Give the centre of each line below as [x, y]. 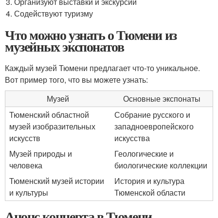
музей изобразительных [52, 126]
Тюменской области [150, 192]
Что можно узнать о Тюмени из [91, 35]
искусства [132, 138]
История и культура [149, 181]
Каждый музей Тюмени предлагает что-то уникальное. [102, 68]
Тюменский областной [49, 115]
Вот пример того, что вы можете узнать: [76, 80]
